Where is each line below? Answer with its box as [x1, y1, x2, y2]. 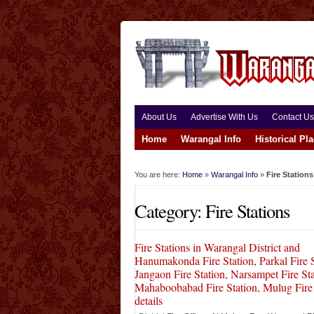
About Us [142, 112, 177, 122]
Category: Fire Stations [135, 198, 289, 223]
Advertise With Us [191, 112, 258, 122]
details [135, 293, 163, 308]
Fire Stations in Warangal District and [135, 240, 300, 254]
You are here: [135, 170, 182, 179]
